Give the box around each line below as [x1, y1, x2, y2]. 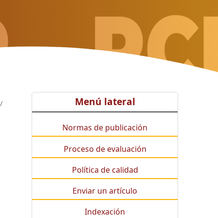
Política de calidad [72, 164, 138, 175]
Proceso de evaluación [63, 143, 146, 154]
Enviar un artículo [73, 185, 138, 196]
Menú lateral [74, 95, 135, 109]
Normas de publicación [62, 122, 148, 133]
